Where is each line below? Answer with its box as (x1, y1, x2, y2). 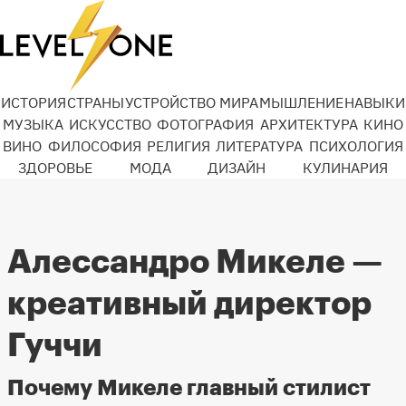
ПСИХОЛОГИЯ (308, 137, 403, 155)
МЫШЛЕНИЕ (259, 93, 344, 111)
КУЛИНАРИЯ (302, 159, 388, 177)
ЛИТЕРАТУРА (216, 137, 304, 155)
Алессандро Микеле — (7, 246, 382, 279)
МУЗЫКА (3, 115, 64, 133)
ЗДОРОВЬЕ (18, 159, 93, 177)
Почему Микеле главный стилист (7, 377, 371, 399)
